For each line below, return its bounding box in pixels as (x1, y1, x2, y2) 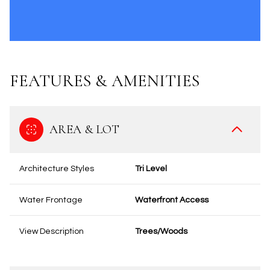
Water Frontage (19, 196, 83, 204)
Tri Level (135, 165, 167, 173)
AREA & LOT (49, 122, 119, 137)
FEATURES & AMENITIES (10, 71, 199, 91)
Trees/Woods (135, 227, 187, 236)
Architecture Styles (19, 165, 94, 173)
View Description (19, 227, 84, 236)
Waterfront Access (135, 196, 209, 204)
